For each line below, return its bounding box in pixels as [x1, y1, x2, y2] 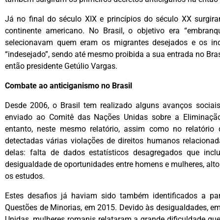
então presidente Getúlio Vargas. [5, 61, 117, 71]
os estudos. [5, 171, 45, 181]
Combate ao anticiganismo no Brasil [5, 81, 132, 90]
